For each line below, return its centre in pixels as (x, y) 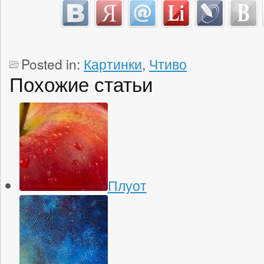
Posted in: (52, 63)
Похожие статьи (81, 83)
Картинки (113, 63)
